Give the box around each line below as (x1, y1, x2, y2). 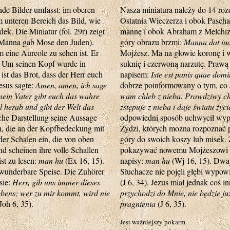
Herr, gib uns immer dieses (12, 177, 100, 187)
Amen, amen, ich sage (35, 80, 107, 90)
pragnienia (120, 198, 156, 209)
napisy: (120, 155, 145, 166)
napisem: (120, 69, 151, 80)
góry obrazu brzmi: (120, 36, 184, 47)
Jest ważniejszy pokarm (120, 217, 185, 226)
